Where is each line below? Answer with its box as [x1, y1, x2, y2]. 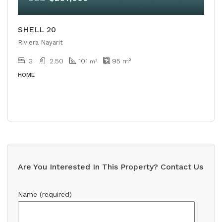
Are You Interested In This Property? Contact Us [18, 162, 203, 171]
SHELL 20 [18, 25, 56, 34]
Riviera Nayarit [18, 39, 63, 46]
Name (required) [18, 190, 72, 198]
